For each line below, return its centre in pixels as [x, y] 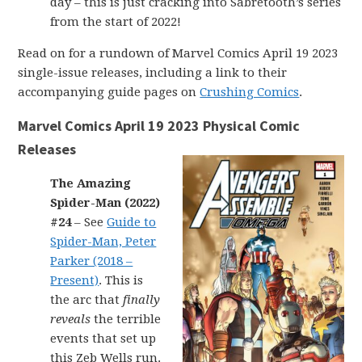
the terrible [126, 319]
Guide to [132, 222]
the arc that [87, 300]
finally [142, 300]
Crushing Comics [250, 92]
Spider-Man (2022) [105, 203]
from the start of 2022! [116, 22]
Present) [75, 280]
